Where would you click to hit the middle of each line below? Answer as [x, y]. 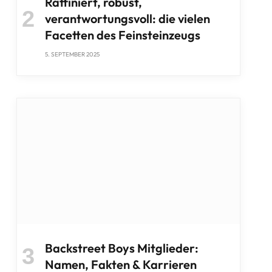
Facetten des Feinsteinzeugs [122, 35]
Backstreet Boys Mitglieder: [121, 248]
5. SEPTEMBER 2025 [72, 55]
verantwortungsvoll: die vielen [127, 19]
